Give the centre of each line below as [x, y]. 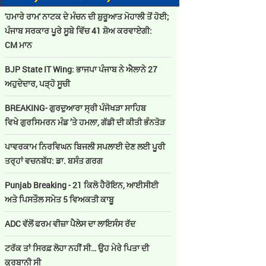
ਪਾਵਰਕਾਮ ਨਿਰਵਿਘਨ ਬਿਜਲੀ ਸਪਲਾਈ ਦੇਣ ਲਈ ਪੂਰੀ [85, 146]
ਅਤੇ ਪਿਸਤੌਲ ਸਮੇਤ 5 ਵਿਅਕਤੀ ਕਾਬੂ [59, 199]
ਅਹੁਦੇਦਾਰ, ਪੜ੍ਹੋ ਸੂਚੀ [37, 83]
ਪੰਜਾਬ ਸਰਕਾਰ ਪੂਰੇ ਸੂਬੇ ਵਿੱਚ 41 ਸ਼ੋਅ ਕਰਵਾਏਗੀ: [78, 31]
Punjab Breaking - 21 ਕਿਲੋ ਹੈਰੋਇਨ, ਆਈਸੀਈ [82, 185]
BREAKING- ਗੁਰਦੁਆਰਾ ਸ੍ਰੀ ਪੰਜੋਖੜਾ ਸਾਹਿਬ [75, 108]
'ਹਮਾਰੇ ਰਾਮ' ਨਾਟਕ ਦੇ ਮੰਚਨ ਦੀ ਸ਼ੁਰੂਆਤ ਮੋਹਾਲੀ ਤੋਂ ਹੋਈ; [87, 16]
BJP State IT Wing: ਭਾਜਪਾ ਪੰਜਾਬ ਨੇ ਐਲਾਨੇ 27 [81, 69]
